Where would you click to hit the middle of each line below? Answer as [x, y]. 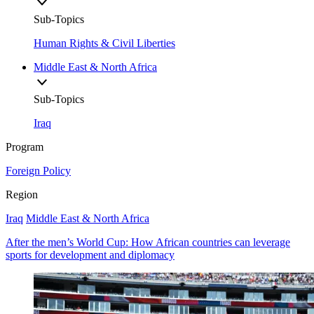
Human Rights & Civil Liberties [104, 43]
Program [25, 146]
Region [22, 194]
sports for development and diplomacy [90, 254]
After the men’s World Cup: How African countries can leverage [148, 242]
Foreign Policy [38, 170]
